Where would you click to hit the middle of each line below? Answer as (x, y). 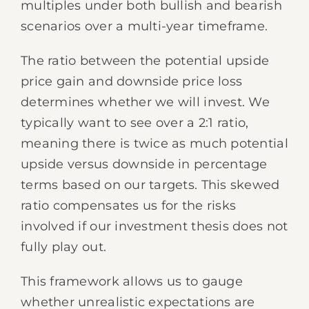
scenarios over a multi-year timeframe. (144, 26)
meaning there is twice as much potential (154, 143)
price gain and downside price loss (132, 81)
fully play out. (64, 247)
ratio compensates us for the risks (129, 206)
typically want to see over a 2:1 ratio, (135, 123)
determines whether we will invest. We (145, 102)
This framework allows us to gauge (132, 281)
